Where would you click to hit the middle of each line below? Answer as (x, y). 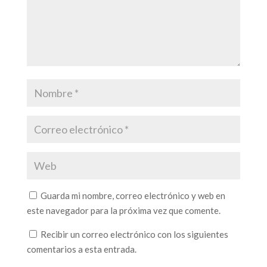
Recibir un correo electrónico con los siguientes (134, 235)
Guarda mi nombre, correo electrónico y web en (133, 196)
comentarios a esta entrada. (81, 249)
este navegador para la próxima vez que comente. (123, 211)
